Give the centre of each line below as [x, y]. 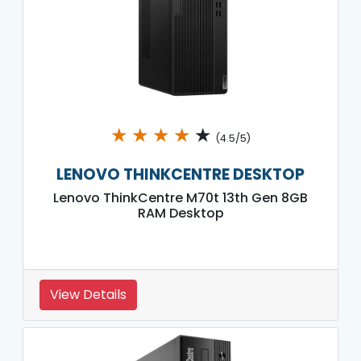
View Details [88, 294]
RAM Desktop [180, 213]
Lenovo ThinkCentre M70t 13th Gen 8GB [180, 197]
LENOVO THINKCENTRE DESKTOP [180, 174]
